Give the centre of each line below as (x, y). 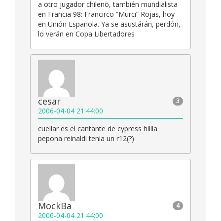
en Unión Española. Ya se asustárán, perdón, (109, 24)
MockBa (55, 205)
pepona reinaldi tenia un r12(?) (86, 138)
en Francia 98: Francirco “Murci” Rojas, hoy (106, 14)
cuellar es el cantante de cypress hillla (98, 128)
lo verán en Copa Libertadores (86, 34)
